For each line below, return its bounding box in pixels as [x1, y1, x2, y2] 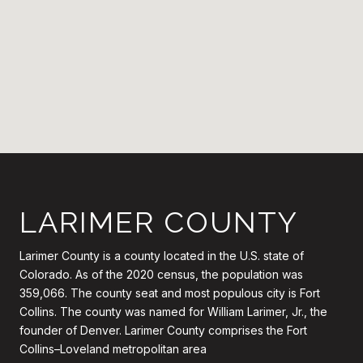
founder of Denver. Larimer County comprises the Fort [19, 322, 307, 337]
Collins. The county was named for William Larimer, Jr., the [19, 304, 327, 318]
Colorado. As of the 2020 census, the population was [19, 267, 303, 281]
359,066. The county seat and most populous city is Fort [19, 285, 320, 300]
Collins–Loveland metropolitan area [19, 341, 207, 356]
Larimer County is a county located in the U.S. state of [19, 248, 304, 263]
